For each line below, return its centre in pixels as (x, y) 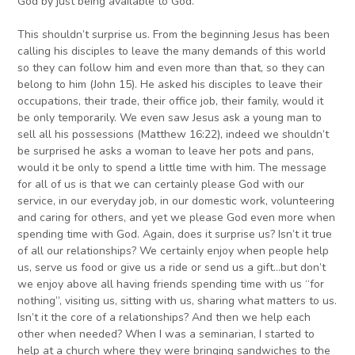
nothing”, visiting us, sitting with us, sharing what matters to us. (177, 301)
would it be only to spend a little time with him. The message (172, 168)
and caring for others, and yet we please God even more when (177, 218)
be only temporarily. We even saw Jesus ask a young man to (170, 118)
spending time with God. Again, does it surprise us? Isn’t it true (175, 235)
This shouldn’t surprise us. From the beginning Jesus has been (174, 35)
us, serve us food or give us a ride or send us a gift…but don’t (172, 268)
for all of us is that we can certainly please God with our (161, 185)
